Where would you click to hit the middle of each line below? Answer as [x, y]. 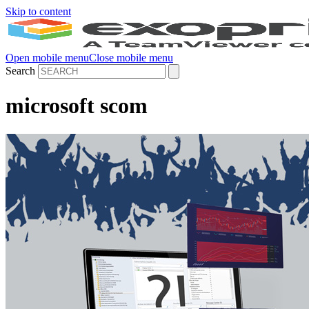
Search [20, 71]
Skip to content [38, 11]
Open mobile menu [47, 58]
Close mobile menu [131, 58]
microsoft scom [77, 106]
